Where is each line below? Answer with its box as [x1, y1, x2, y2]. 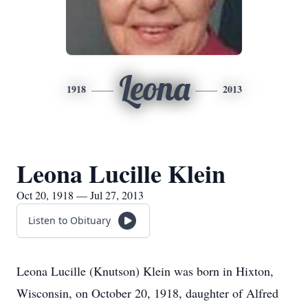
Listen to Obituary [28, 214, 111, 227]
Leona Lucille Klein [16, 155, 225, 191]
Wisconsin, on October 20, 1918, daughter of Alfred [16, 285, 278, 301]
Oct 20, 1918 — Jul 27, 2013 [16, 188, 144, 202]
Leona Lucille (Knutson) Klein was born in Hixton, [16, 263, 274, 279]
